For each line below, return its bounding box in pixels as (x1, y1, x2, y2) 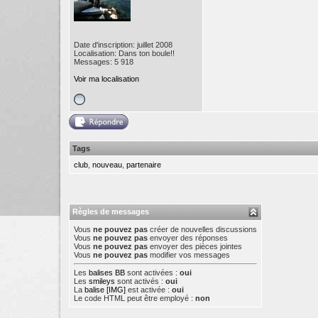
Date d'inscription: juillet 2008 (74, 40, 172, 49)
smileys (89, 277, 115, 285)
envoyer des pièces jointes (148, 242, 242, 251)
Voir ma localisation (74, 75, 139, 83)
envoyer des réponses (148, 234, 228, 242)
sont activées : (125, 268, 180, 277)
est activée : (126, 285, 172, 294)
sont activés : (115, 277, 165, 285)
